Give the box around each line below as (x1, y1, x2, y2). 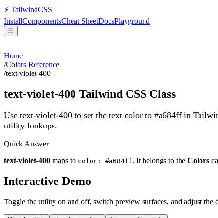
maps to (50, 156, 78, 165)
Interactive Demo (4, 175, 91, 188)
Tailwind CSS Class (76, 87, 176, 100)
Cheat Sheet (61, 17, 98, 25)
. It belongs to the (132, 156, 187, 165)
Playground (114, 17, 150, 25)
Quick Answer (4, 140, 49, 148)
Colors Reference (6, 60, 59, 69)
